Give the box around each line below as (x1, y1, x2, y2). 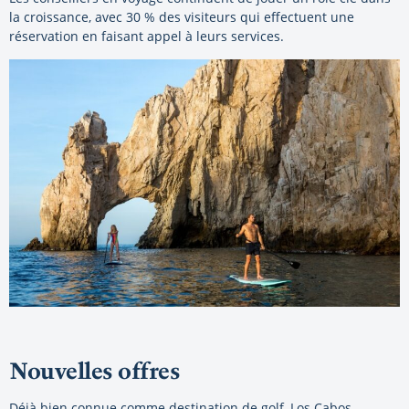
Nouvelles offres (9, 357, 179, 385)
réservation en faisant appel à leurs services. (9, 26, 284, 45)
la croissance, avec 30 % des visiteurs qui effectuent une (9, 7, 354, 26)
